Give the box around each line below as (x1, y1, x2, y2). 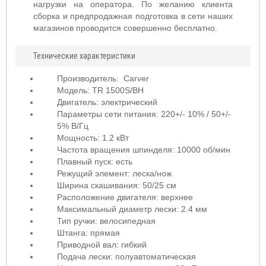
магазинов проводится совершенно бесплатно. (33, 23, 220, 33)
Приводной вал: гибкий (57, 240, 147, 249)
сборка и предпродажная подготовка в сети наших (33, 11, 233, 21)
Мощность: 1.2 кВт (57, 133, 129, 142)
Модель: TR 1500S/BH (57, 85, 144, 95)
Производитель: (57, 74, 123, 83)
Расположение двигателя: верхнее (57, 192, 193, 202)
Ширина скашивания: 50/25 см (57, 180, 176, 190)
